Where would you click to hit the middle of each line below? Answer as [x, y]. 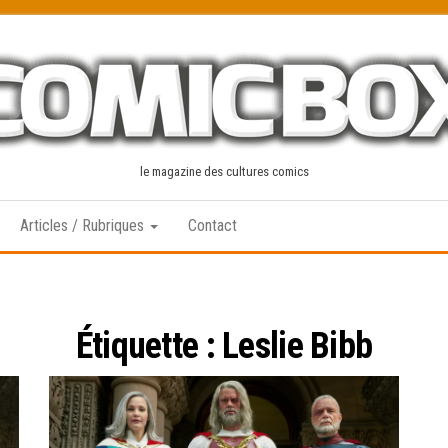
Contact [212, 225]
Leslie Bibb [297, 346]
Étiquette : [149, 346]
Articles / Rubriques [84, 225]
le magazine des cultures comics [224, 171]
